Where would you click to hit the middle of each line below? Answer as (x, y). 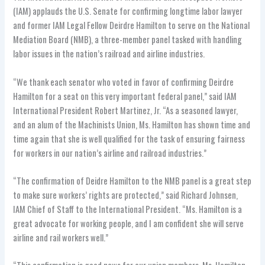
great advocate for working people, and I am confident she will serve (129, 224)
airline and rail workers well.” (61, 238)
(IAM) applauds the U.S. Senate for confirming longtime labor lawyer (128, 11)
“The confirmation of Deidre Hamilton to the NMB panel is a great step (132, 181)
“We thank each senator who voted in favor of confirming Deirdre (124, 82)
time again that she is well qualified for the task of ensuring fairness (129, 138)
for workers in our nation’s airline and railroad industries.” (110, 153)
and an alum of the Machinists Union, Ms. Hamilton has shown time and (132, 124)
